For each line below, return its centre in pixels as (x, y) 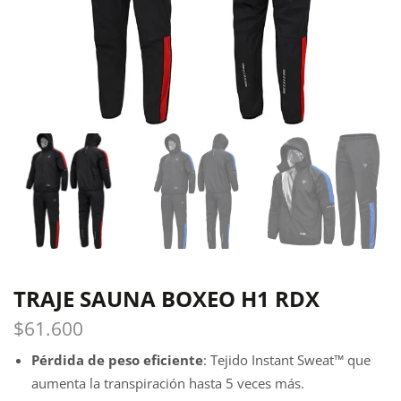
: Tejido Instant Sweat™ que (287, 360)
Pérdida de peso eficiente (117, 360)
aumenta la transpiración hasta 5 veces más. (168, 384)
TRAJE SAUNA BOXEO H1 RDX (166, 298)
